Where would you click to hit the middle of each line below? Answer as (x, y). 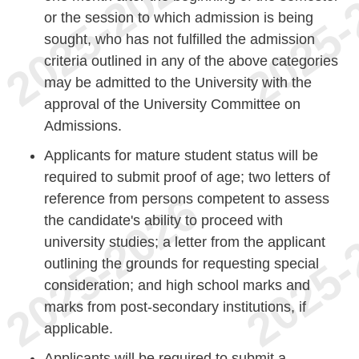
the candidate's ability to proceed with (163, 220)
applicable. (79, 328)
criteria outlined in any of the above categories (191, 61)
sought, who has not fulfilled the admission (179, 39)
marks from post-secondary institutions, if (175, 307)
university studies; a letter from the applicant (185, 242)
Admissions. (83, 125)
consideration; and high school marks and (177, 285)
